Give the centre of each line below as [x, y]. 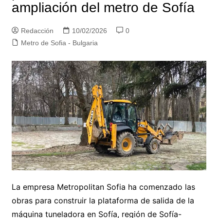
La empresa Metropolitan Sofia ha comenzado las [103, 187]
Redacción [37, 30]
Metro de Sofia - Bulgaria [59, 43]
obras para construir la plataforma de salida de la [103, 200]
